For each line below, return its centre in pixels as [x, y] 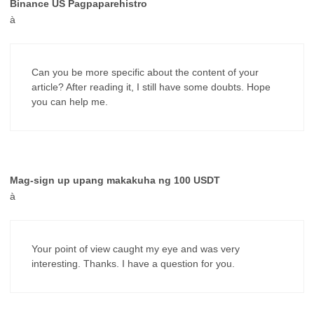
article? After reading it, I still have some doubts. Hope [151, 87]
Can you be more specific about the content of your [145, 72]
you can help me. [70, 101]
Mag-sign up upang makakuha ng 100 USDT [115, 180]
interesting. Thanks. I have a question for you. [133, 263]
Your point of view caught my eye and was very [136, 248]
